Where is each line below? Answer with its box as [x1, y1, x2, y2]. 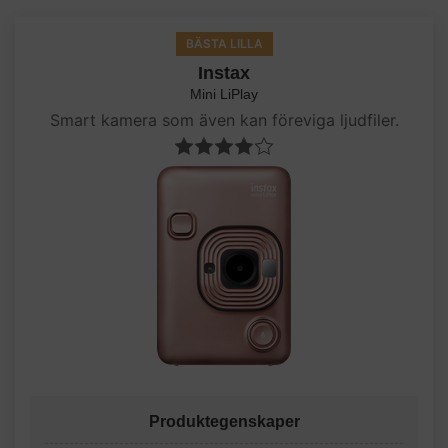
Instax [198, 63, 250, 83]
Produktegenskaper [148, 413, 300, 430]
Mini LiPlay [190, 86, 258, 102]
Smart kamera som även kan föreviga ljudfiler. [44, 110, 404, 130]
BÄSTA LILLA [185, 36, 263, 51]
